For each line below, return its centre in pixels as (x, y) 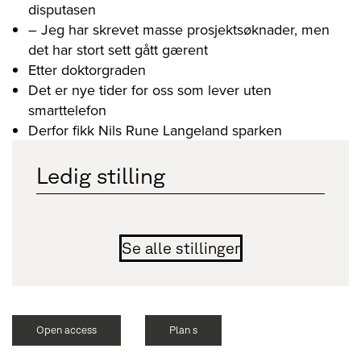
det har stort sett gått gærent (118, 49)
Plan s (183, 330)
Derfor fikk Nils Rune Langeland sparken (155, 130)
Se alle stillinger (180, 247)
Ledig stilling (101, 174)
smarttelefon (67, 110)
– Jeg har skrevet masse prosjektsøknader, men (179, 29)
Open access (66, 330)
